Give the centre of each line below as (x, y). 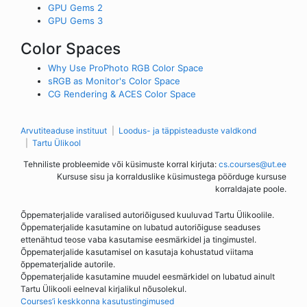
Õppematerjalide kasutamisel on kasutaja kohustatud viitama (137, 252)
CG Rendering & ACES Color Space (122, 94)
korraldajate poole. (251, 189)
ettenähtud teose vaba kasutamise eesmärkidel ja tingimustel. (138, 240)
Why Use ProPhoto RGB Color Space (126, 68)
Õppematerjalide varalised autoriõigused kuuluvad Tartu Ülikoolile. (147, 215)
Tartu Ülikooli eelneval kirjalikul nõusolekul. (103, 289)
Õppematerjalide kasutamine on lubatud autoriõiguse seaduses (140, 228)
